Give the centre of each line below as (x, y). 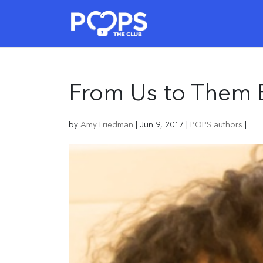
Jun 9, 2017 (162, 125)
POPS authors (216, 125)
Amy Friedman (107, 125)
